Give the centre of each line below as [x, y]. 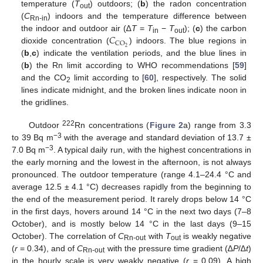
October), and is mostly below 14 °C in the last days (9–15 [131, 223]
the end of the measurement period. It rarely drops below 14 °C [131, 199]
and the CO [44, 78]
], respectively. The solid [200, 78]
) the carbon [223, 28]
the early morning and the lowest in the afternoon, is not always [131, 162]
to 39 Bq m [33, 137]
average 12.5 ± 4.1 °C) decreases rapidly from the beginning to [131, 186]
